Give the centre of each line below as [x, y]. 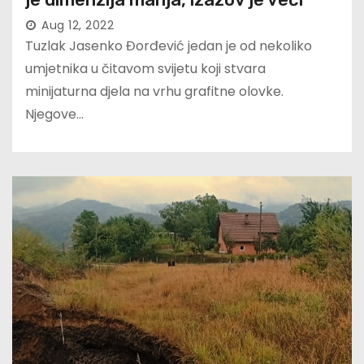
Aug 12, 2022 [78, 26]
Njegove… [54, 115]
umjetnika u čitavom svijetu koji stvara [145, 69]
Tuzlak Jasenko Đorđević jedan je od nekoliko [169, 46]
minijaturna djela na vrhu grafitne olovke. [154, 92]
